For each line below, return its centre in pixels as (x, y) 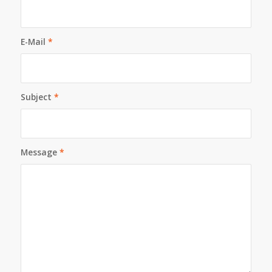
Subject (37, 97)
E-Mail (34, 41)
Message (40, 152)
